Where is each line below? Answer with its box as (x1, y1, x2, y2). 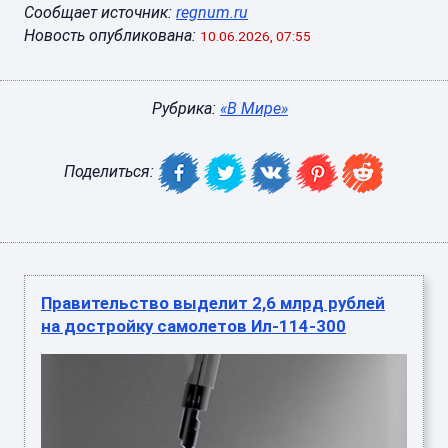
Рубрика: (152, 99, 220, 119)
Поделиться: (64, 162, 158, 182)
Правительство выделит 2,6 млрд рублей (41, 293, 385, 314)
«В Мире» (220, 99, 288, 119)
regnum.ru (176, 3, 248, 23)
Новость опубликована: (24, 26, 196, 46)
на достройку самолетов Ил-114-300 (41, 316, 346, 337)
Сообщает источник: (24, 3, 176, 23)
